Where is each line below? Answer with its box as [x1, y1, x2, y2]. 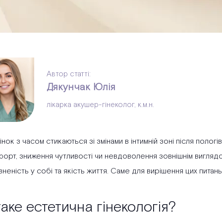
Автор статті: [47, 69, 91, 79]
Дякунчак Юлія [47, 81, 115, 94]
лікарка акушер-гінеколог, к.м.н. [47, 100, 154, 110]
